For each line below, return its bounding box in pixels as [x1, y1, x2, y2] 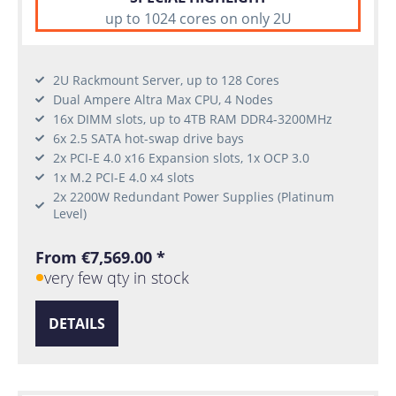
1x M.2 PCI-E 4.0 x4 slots [53, 168, 194, 186]
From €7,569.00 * [35, 246, 165, 268]
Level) [53, 204, 87, 222]
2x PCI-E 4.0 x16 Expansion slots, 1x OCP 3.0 [53, 148, 309, 166]
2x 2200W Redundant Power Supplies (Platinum [53, 187, 334, 205]
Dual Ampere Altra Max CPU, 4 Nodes [53, 90, 273, 108]
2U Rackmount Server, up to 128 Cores [53, 71, 279, 88]
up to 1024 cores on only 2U [104, 8, 292, 28]
